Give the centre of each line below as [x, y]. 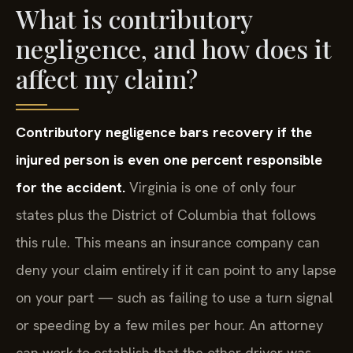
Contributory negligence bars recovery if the [164, 132]
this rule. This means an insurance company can [168, 242]
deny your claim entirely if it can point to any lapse [176, 269]
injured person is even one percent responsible [169, 159]
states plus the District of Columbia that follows [166, 214]
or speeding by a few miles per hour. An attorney [169, 325]
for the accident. [71, 187]
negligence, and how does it [174, 48]
